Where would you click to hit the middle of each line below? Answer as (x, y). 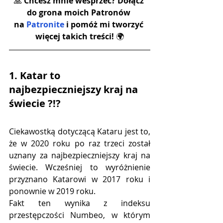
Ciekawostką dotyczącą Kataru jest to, (80, 132)
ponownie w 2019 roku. (52, 191)
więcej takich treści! (76, 37)
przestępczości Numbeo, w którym (80, 215)
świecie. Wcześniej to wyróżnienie (80, 167)
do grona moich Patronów (80, 13)
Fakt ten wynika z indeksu (80, 203)
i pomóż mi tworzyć (105, 25)
